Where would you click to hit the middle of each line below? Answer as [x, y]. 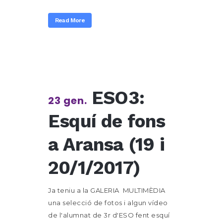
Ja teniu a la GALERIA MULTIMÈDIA [107, 190]
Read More [70, 20]
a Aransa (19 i [106, 144]
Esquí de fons [107, 121]
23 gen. [68, 101]
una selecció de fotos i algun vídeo [108, 203]
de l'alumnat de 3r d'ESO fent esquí [109, 215]
